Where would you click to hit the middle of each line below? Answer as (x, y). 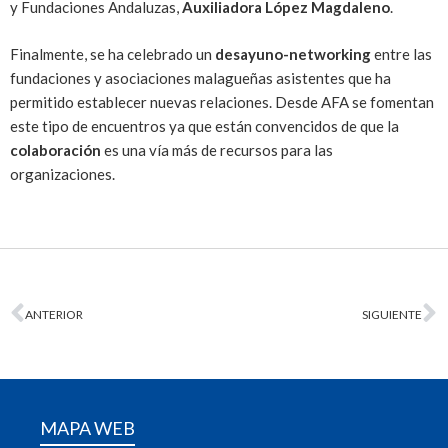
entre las (403, 53)
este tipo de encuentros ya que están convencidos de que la (204, 125)
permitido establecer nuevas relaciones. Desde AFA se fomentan (222, 101)
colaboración (55, 149)
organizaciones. (62, 173)
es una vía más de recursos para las (217, 149)
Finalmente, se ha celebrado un (112, 53)
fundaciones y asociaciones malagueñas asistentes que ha (200, 77)
